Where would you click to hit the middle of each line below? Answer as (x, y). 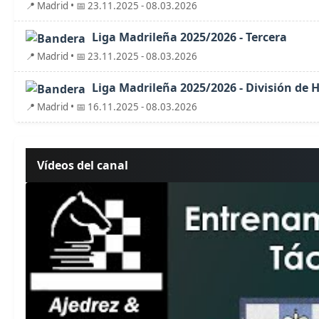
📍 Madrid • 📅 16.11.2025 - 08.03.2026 (111, 106)
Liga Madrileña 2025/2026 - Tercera (188, 37)
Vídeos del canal (83, 165)
